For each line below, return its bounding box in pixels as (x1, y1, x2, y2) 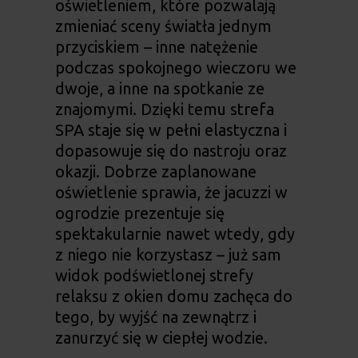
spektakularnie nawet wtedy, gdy (54, 225, 295, 244)
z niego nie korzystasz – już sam (54, 245, 281, 265)
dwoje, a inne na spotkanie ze (54, 79, 265, 98)
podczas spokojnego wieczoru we (54, 58, 296, 78)
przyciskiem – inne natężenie (54, 38, 258, 57)
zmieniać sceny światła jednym (54, 17, 272, 36)
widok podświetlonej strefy (54, 266, 253, 285)
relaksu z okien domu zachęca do (54, 287, 292, 306)
